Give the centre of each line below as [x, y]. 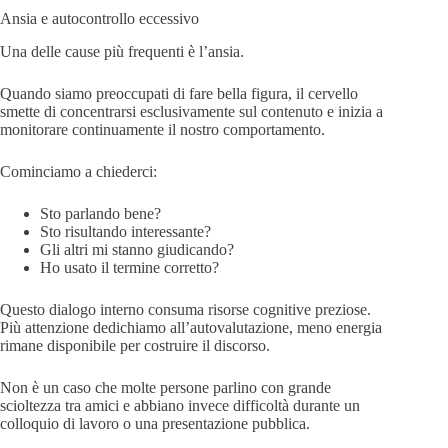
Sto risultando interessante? [125, 232]
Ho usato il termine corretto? [129, 268]
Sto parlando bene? [100, 214]
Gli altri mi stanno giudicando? [137, 250]
